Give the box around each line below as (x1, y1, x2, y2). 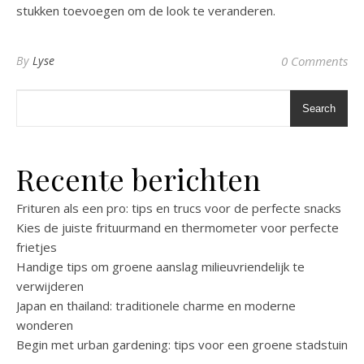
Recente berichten (16, 159, 261, 198)
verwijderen (16, 278, 84, 294)
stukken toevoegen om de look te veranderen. (16, 2, 275, 19)
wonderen (16, 317, 73, 333)
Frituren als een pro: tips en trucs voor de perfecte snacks (16, 200, 341, 216)
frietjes (16, 239, 57, 255)
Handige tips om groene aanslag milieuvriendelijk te (16, 258, 305, 275)
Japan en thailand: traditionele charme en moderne (16, 297, 296, 314)
